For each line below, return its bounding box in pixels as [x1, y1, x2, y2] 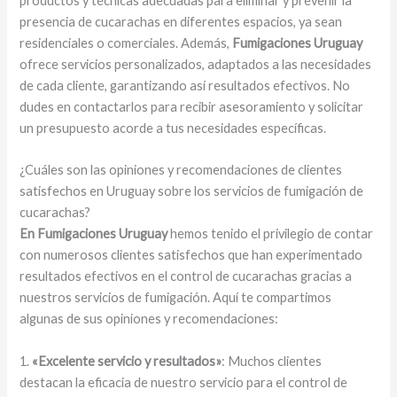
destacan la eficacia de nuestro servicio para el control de [19, 374, 348, 390]
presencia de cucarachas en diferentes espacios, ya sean [19, 14, 343, 30]
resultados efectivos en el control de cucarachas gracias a [19, 269, 353, 284]
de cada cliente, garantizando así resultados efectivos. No [19, 78, 351, 94]
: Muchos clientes [222, 353, 323, 369]
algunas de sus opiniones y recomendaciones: [19, 311, 279, 327]
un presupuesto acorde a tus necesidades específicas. [19, 121, 327, 136]
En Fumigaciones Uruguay [19, 226, 168, 242]
